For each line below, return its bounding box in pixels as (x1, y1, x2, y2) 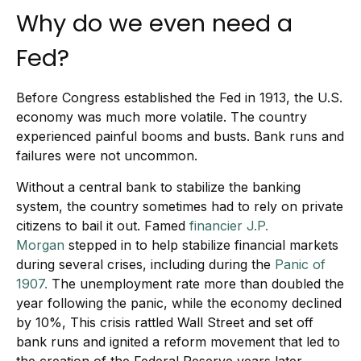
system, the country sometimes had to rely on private (16, 198, 343, 214)
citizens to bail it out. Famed (16, 218, 185, 234)
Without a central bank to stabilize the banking (16, 179, 301, 195)
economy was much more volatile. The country (16, 109, 307, 125)
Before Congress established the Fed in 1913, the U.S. (16, 89, 342, 106)
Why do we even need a (16, 7, 293, 39)
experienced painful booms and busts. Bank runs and (16, 128, 344, 144)
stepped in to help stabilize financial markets (68, 237, 338, 253)
